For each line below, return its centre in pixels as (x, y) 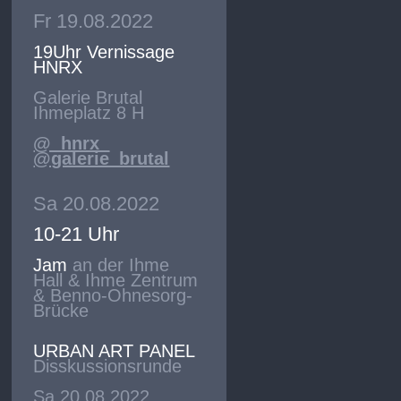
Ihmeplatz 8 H (89, 112)
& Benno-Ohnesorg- (113, 295)
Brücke (61, 310)
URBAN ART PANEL (115, 350)
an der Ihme (119, 264)
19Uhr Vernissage (104, 51)
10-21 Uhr (77, 234)
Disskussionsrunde (108, 366)
